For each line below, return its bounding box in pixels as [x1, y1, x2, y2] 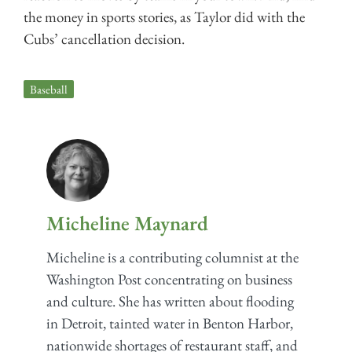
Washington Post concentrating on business [46, 269, 292, 290]
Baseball [30, 81, 68, 97]
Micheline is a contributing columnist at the [46, 247, 299, 268]
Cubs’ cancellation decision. [24, 29, 185, 49]
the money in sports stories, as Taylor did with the [24, 7, 305, 27]
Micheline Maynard [46, 210, 208, 237]
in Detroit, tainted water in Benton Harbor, [46, 313, 293, 334]
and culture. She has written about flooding [46, 291, 294, 312]
